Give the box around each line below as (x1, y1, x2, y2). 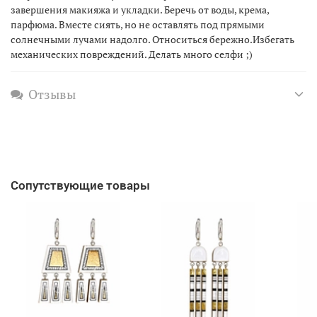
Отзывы (28, 86, 76, 103)
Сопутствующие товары (11, 178, 150, 193)
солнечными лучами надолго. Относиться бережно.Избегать (11, 32, 294, 46)
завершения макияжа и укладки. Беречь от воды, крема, (11, 2, 269, 16)
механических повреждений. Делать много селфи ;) (11, 47, 253, 61)
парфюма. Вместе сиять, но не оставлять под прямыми (11, 17, 265, 31)
